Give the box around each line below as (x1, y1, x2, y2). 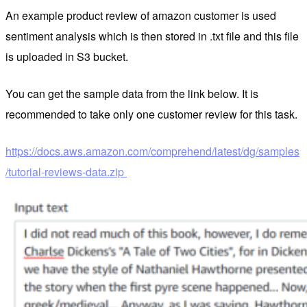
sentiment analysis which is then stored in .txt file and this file (5, 27, 299, 44)
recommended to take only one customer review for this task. (5, 106, 297, 122)
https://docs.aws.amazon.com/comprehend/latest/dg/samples (5, 143, 299, 159)
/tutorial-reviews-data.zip (5, 163, 127, 180)
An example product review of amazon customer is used (5, 7, 276, 23)
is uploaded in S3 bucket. (5, 48, 128, 64)
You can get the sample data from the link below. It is (5, 85, 258, 101)
